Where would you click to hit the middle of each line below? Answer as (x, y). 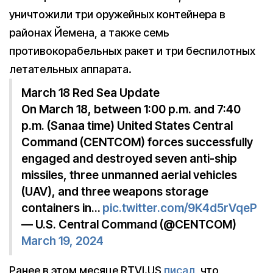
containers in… (62, 208)
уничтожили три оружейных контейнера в (117, 15)
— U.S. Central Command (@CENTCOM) (129, 225)
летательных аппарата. (70, 69)
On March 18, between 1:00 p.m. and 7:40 (131, 110)
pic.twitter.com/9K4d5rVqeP (180, 208)
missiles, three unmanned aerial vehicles (129, 175)
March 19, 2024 (62, 241)
